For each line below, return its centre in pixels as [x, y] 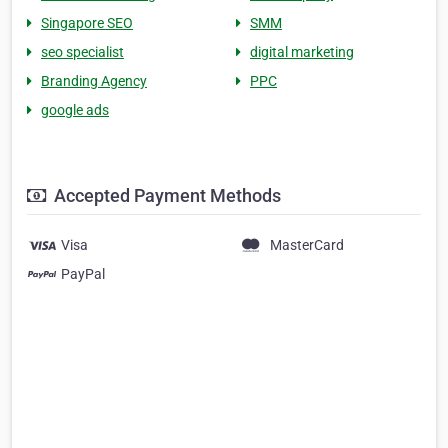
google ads [75, 110]
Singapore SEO [87, 23]
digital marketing [302, 52]
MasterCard [307, 245]
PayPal [83, 274]
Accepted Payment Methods [165, 195]
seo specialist [82, 52]
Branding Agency [94, 81]
